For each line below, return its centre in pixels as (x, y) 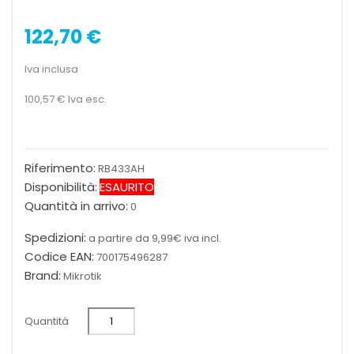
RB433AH (121, 169)
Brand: (43, 275)
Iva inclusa (51, 69)
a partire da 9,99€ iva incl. (155, 238)
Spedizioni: (55, 237)
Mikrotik (83, 276)
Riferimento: (60, 168)
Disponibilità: (61, 187)
